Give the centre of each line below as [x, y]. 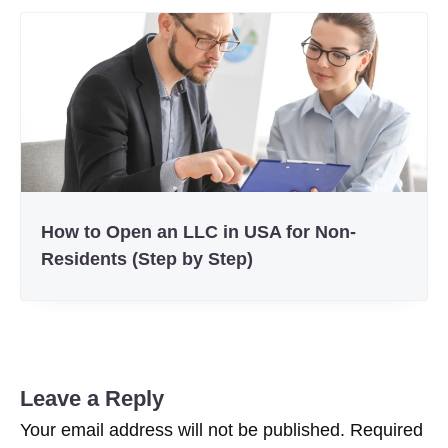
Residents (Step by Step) [147, 258]
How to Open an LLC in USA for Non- [198, 231]
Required [386, 429]
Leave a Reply [92, 398]
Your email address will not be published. [182, 429]
